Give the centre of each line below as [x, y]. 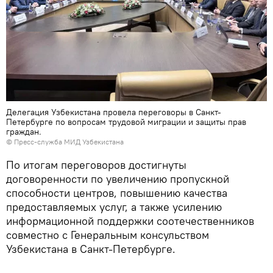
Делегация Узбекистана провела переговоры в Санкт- [114, 112]
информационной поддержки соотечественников [130, 221]
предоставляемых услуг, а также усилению [114, 207]
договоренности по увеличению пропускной [118, 179]
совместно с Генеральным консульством [108, 235]
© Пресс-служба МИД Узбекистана [65, 142]
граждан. [24, 132]
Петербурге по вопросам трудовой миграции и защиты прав [126, 122]
